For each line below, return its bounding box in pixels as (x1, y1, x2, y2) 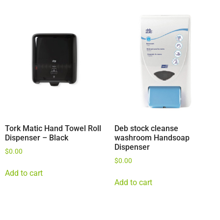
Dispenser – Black (5, 133, 68, 143)
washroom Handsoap (114, 133, 190, 143)
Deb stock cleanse (114, 124, 178, 134)
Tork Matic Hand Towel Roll (5, 124, 101, 134)
